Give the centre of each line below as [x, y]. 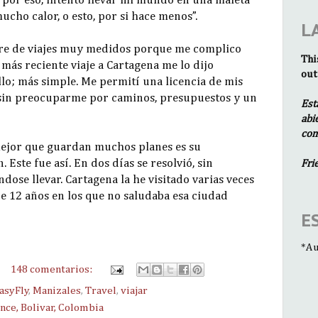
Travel [101, 291]
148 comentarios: [53, 270]
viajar [134, 291]
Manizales [57, 291]
